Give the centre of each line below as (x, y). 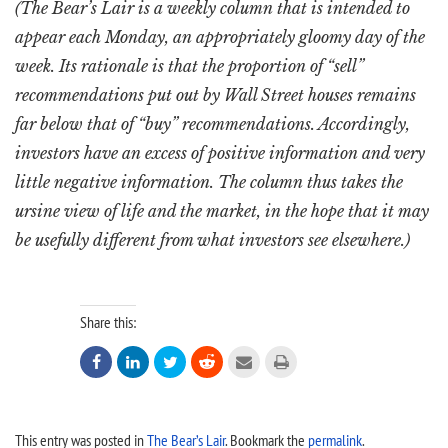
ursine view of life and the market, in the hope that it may (222, 211)
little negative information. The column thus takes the (209, 182)
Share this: (108, 322)
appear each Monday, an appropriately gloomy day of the (220, 37)
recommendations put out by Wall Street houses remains (215, 95)
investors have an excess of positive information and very (220, 153)
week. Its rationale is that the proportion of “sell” (189, 66)
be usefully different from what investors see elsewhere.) (212, 240)
